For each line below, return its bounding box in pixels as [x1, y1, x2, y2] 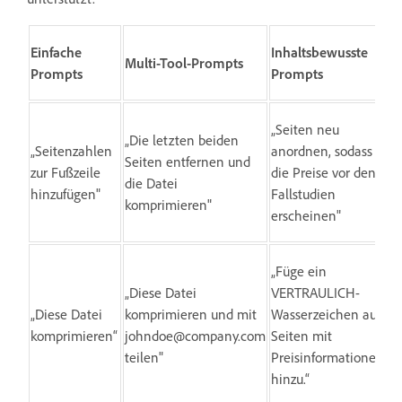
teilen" [125, 347, 163, 366]
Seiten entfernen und [125, 152, 250, 170]
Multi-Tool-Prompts [125, 53, 243, 72]
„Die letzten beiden [125, 130, 239, 149]
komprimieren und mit [125, 304, 257, 323]
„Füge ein [271, 261, 327, 280]
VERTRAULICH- [271, 283, 360, 301]
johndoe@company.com [125, 326, 266, 345]
